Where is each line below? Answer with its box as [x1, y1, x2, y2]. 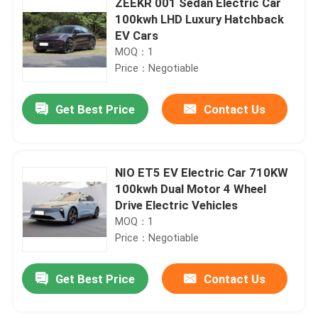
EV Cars [115, 28, 159, 43]
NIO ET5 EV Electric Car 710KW [115, 165, 289, 180]
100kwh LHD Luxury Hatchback [115, 11, 285, 26]
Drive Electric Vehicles [115, 197, 238, 212]
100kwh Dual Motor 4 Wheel [115, 181, 267, 196]
